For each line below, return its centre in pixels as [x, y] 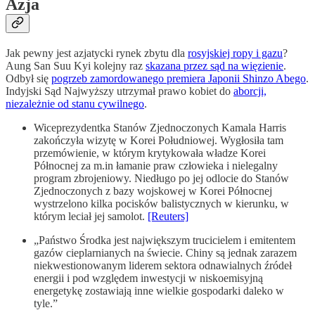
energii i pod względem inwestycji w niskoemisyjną [148, 278]
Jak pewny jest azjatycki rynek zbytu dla [97, 53]
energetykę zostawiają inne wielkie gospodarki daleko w [159, 290]
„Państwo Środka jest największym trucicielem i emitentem [165, 240]
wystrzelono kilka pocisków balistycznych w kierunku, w [161, 203]
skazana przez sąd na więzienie [214, 65]
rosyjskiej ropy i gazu [235, 53]
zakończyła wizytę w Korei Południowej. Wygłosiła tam [159, 140]
